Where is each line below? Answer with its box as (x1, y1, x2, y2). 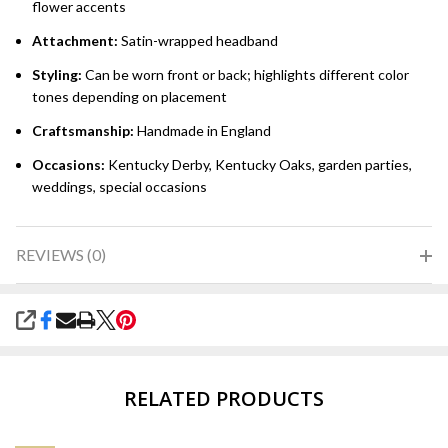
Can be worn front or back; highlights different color (82, 66, 409, 84)
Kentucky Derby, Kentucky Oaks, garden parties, (105, 156, 412, 174)
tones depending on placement (32, 88, 227, 106)
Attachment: (32, 32, 118, 50)
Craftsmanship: (32, 122, 134, 140)
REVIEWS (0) (16, 245, 106, 265)
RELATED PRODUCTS (124, 385, 324, 413)
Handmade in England (134, 122, 271, 140)
